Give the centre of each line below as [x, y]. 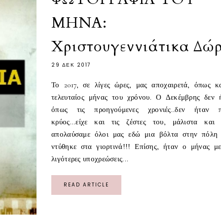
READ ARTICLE [86, 185]
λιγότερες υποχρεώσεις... [90, 159]
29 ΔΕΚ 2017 [71, 65]
